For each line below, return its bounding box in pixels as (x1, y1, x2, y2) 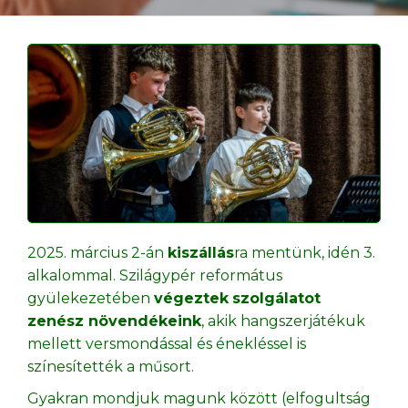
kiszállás (168, 243, 234, 261)
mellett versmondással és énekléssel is (27, 334, 306, 352)
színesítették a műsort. (27, 357, 194, 375)
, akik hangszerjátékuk (201, 311, 365, 330)
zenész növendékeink (27, 311, 201, 330)
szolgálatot (232, 289, 321, 307)
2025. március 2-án (27, 243, 168, 261)
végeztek (154, 289, 229, 307)
